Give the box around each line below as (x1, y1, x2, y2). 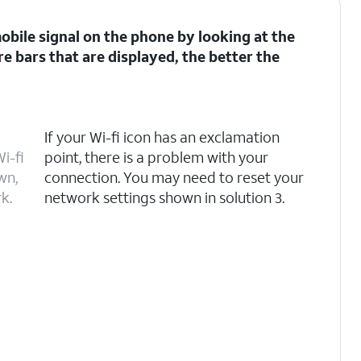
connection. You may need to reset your (44, 168, 304, 187)
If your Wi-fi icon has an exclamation (44, 127, 280, 147)
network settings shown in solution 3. (44, 188, 284, 207)
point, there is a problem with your (44, 147, 268, 167)
